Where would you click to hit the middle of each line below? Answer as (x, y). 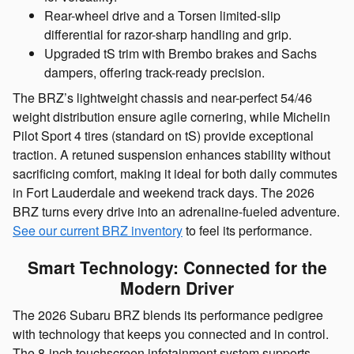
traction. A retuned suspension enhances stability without (171, 154)
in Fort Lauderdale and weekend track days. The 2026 (164, 192)
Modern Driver (177, 287)
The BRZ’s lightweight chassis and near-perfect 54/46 (162, 97)
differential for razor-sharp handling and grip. (168, 34)
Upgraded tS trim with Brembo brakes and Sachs (181, 53)
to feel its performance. (247, 230)
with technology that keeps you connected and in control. (171, 334)
